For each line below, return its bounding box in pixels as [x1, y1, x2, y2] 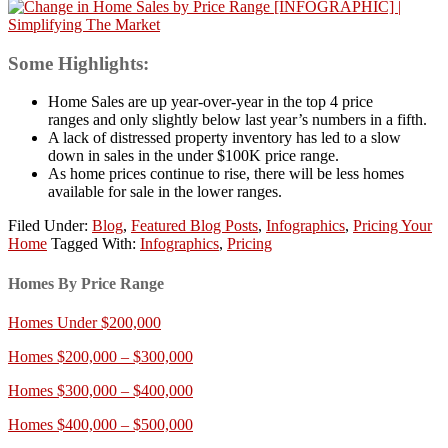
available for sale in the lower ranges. [48, 183, 282, 201]
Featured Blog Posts [131, 217, 258, 235]
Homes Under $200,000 [8, 313, 161, 331]
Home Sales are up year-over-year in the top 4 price [48, 93, 373, 111]
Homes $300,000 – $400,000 [8, 381, 193, 399]
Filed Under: [8, 217, 92, 235]
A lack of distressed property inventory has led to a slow [48, 129, 401, 147]
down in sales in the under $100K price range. [48, 147, 339, 165]
